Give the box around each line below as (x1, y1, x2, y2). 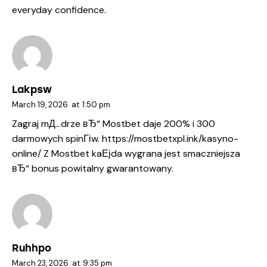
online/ (12, 147, 41, 160)
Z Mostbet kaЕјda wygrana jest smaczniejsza (41, 147, 240, 160)
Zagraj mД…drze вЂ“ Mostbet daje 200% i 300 (12, 117, 215, 131)
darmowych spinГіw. (12, 132, 102, 145)
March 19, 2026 (12, 99, 68, 110)
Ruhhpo (12, 241, 51, 254)
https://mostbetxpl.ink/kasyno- (102, 132, 238, 145)
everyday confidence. (12, 4, 106, 17)
